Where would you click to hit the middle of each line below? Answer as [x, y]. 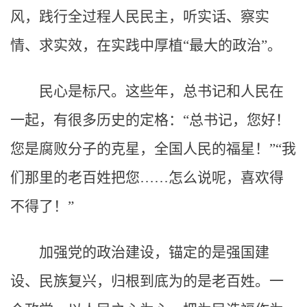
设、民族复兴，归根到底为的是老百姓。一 [147, 281]
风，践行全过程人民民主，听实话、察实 [140, 16]
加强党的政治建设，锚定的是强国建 [154, 252]
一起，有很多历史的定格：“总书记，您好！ [150, 120]
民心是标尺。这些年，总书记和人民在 [161, 91]
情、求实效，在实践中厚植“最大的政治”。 [146, 45]
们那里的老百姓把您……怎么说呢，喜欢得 [147, 177]
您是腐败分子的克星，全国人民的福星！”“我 [153, 149]
